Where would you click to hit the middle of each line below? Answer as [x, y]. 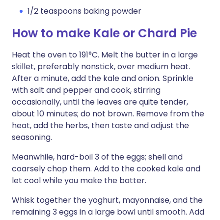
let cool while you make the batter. [79, 180]
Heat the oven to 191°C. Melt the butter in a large [105, 55]
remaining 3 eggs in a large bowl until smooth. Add [108, 212]
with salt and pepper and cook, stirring [86, 90]
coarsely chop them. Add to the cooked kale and [106, 169]
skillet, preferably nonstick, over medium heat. [101, 67]
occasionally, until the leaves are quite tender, [100, 102]
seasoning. [32, 137]
